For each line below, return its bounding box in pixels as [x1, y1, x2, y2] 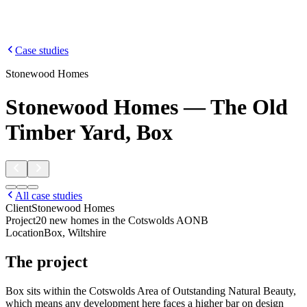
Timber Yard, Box [5, 120, 173, 145]
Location [5, 226, 44, 238]
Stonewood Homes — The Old [5, 95, 288, 120]
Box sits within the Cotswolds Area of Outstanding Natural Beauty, [5, 284, 296, 297]
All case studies [15, 189, 82, 201]
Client [5, 201, 32, 214]
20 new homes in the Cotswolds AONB [36, 214, 208, 226]
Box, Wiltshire [44, 226, 106, 238]
